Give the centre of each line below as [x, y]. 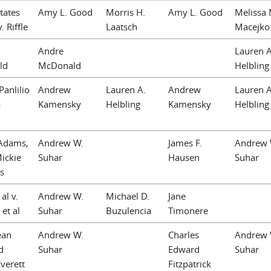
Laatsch [122, 26]
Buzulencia [129, 210]
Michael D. [128, 196]
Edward [184, 249]
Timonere [188, 210]
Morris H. [126, 12]
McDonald [60, 65]
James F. [185, 142]
